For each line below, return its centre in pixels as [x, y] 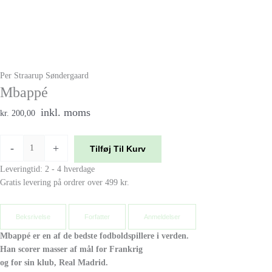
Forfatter [97, 216]
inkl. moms [66, 112]
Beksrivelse [33, 216]
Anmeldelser [162, 216]
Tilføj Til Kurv [117, 149]
